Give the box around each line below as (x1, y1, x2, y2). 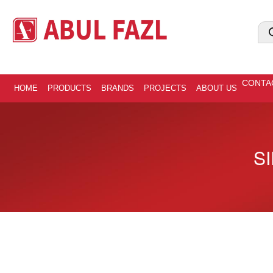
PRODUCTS (48, 83, 91, 93)
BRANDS (101, 83, 134, 93)
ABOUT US (196, 83, 237, 93)
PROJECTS (144, 83, 186, 93)
